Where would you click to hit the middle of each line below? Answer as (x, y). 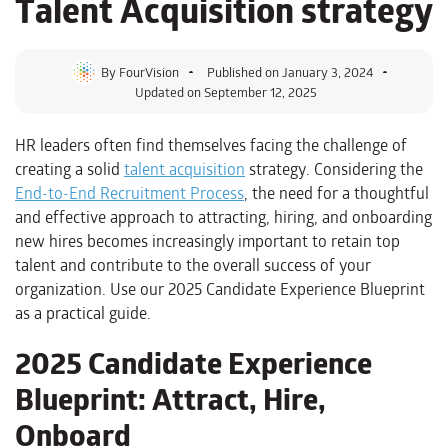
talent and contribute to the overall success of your (193, 265)
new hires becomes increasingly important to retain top (207, 241)
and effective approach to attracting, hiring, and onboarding (223, 217)
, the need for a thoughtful (336, 193)
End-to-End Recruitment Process (129, 193)
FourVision (147, 71)
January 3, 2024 (327, 71)
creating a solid (69, 169)
